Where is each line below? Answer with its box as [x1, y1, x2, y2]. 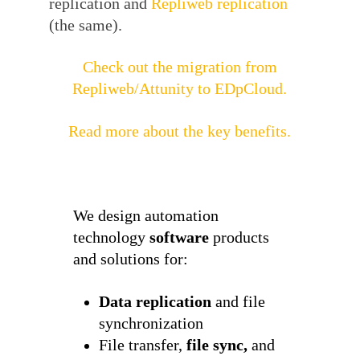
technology [72, 229, 145, 247]
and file [211, 292, 266, 310]
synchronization [99, 314, 204, 332]
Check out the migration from [82, 59, 277, 76]
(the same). [49, 16, 123, 34]
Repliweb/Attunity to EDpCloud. [72, 80, 288, 98]
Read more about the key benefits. [68, 123, 292, 141]
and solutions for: [72, 251, 188, 268]
